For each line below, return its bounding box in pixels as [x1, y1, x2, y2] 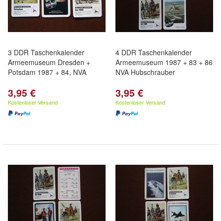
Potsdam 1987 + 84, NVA [8, 67, 86, 77]
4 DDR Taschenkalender [115, 47, 192, 57]
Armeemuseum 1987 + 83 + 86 [115, 57, 213, 67]
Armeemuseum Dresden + [8, 57, 90, 67]
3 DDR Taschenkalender [8, 47, 84, 57]
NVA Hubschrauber [115, 67, 175, 77]
